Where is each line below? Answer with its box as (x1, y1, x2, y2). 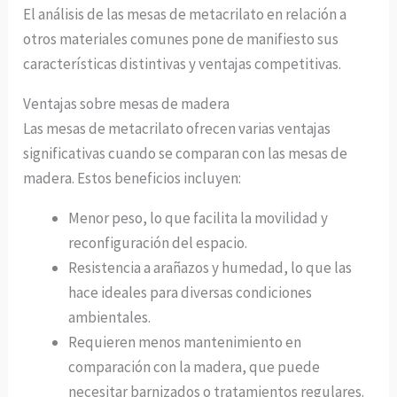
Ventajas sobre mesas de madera (23, 93, 230, 113)
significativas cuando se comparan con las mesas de (23, 143, 348, 163)
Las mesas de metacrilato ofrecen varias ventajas (23, 118, 331, 138)
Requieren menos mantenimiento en (68, 331, 302, 352)
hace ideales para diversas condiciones (68, 282, 313, 302)
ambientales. (68, 307, 152, 327)
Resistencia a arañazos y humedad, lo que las (68, 257, 353, 277)
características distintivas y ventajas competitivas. (23, 53, 342, 74)
